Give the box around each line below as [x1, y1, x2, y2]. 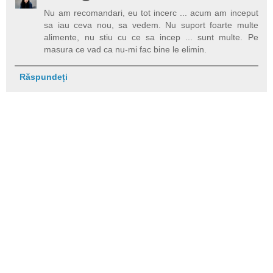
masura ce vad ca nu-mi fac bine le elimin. [44, 44, 207, 55]
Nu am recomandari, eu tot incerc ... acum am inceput [44, 8, 258, 18]
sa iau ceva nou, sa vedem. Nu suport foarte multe [44, 20, 258, 30]
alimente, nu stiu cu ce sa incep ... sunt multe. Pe [44, 32, 258, 43]
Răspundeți [19, 72, 68, 82]
